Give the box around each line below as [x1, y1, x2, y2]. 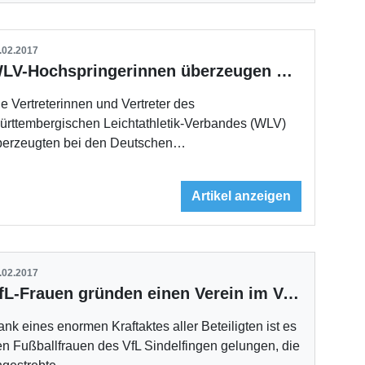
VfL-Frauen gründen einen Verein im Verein [283, 284, 300, 302]
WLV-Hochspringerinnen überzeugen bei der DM [276, 62, 293, 81]
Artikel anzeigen [191, 188, 292, 203]
